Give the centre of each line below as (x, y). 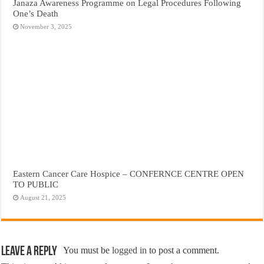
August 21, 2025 (43, 198)
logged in (130, 250)
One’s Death (36, 14)
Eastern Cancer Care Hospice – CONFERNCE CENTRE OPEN (129, 174)
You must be (88, 250)
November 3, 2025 (46, 27)
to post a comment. (183, 250)
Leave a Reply (29, 252)
